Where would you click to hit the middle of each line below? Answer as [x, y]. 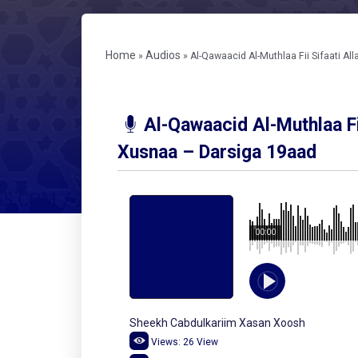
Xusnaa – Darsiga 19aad [217, 153]
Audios [163, 56]
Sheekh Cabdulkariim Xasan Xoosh [217, 323]
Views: [166, 342]
